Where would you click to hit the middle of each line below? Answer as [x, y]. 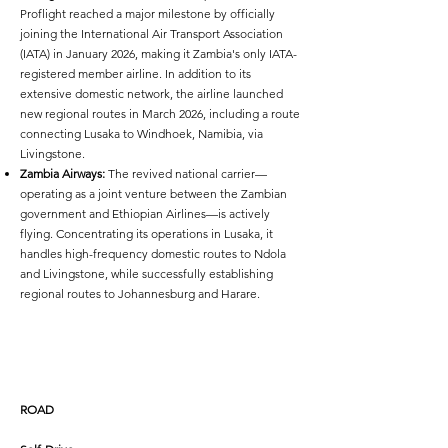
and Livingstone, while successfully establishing [146, 273]
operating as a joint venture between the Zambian [153, 193]
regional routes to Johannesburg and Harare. [140, 293]
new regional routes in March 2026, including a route [160, 113]
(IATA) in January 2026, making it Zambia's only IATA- [158, 53]
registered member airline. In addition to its [135, 73]
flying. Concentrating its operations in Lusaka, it [146, 233]
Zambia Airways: [62, 173]
